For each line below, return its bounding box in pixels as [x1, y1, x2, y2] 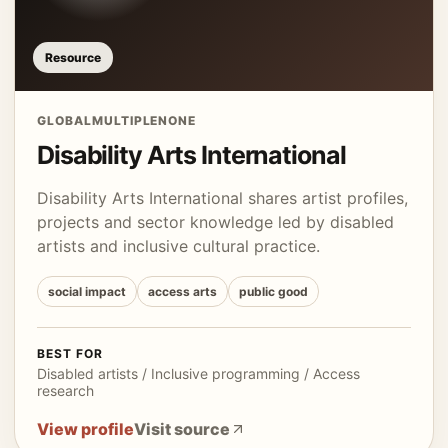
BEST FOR [37, 346, 103, 361]
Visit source [134, 419, 230, 439]
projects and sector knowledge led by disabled [37, 212, 394, 232]
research [37, 382, 94, 399]
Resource [45, 50, 101, 65]
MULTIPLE [91, 113, 159, 128]
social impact [48, 284, 126, 299]
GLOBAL [37, 113, 92, 128]
